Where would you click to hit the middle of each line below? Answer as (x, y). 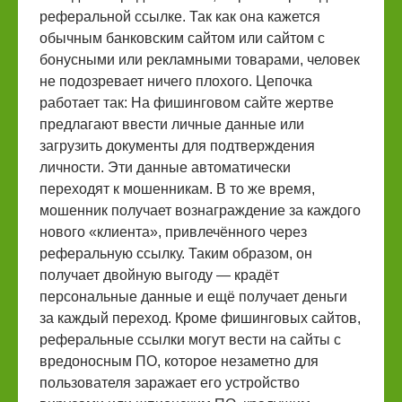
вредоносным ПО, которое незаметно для (179, 361)
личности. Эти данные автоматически (165, 167)
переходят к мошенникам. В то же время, (177, 189)
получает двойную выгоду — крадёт (159, 275)
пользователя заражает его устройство (170, 383)
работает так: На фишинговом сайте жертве (187, 103)
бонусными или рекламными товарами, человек (200, 60)
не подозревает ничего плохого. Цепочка (176, 81)
